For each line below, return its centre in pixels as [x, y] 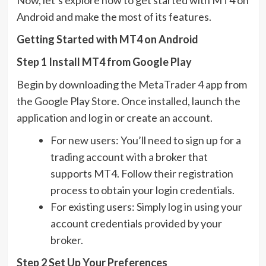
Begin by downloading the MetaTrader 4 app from [132, 84]
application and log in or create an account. [114, 117]
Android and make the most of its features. [114, 16]
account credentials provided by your [136, 223]
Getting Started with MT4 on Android [107, 39]
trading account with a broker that [129, 156]
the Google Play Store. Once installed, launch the [128, 101]
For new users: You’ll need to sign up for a [145, 140]
